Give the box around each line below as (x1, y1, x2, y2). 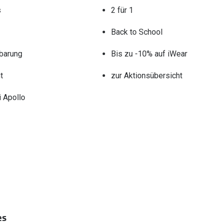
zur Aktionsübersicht (111, 70, 182, 80)
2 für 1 (111, 5, 133, 15)
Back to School (111, 27, 163, 37)
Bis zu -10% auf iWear (111, 49, 187, 58)
